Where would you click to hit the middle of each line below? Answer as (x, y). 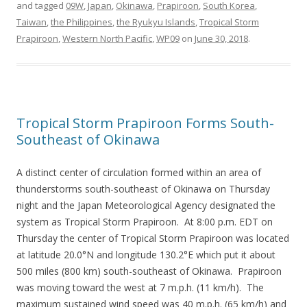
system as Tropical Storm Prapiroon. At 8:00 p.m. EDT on (145, 222)
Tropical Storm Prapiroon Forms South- (145, 123)
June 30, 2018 (221, 38)
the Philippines (82, 22)
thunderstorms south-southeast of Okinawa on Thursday (143, 189)
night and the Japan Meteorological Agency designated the (146, 205)
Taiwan (32, 22)
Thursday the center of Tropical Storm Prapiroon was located (153, 238)
